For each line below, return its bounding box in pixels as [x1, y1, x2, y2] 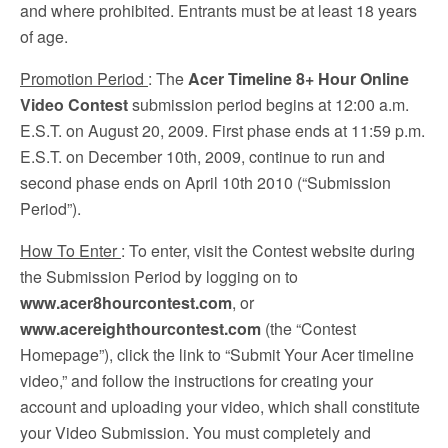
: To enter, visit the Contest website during [121, 239, 415, 262]
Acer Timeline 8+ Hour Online [188, 67, 409, 90]
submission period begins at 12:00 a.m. [128, 93, 409, 116]
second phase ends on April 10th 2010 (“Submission [20, 171, 391, 194]
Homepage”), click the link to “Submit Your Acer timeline [20, 343, 414, 366]
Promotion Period [20, 67, 148, 90]
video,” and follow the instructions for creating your [20, 369, 373, 392]
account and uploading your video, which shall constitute [20, 395, 420, 418]
